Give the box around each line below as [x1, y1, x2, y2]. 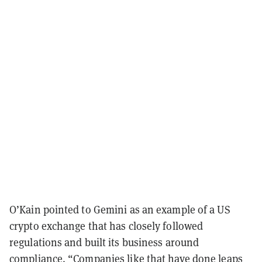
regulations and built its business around [9, 235, 199, 249]
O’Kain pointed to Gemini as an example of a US [9, 202, 230, 216]
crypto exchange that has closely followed [9, 219, 204, 233]
